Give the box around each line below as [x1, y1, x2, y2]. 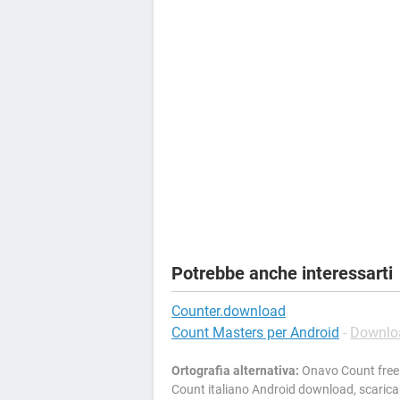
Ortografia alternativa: [171, 363, 299, 378]
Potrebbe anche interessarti [171, 262, 393, 284]
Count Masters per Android [171, 324, 339, 341]
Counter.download [171, 303, 286, 320]
